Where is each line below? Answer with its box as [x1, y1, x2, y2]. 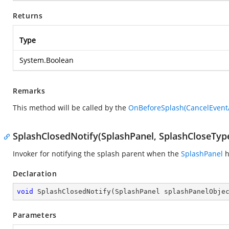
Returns [13, 11, 43, 20]
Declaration [13, 169, 57, 178]
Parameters [13, 210, 57, 220]
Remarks [13, 86, 45, 96]
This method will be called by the [13, 103, 128, 112]
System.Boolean [19, 55, 74, 65]
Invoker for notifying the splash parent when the [13, 149, 181, 158]
